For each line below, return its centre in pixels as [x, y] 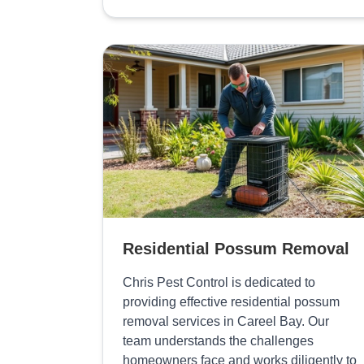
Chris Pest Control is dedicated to [219, 283]
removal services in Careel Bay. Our [226, 322]
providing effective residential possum [231, 302]
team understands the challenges [218, 341]
